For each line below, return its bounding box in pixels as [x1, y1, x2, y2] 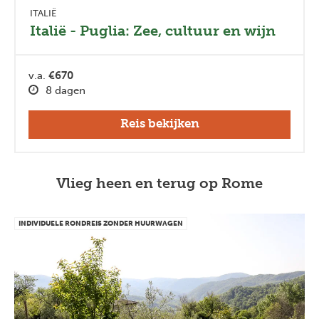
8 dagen [46, 83, 85, 97]
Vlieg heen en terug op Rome [56, 174, 263, 192]
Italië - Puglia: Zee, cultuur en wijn [30, 21, 276, 39]
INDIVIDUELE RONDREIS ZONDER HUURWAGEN [19, 219, 183, 229]
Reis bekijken [120, 115, 199, 130]
